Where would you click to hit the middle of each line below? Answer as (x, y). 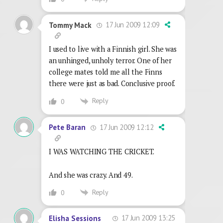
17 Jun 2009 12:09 (132, 25)
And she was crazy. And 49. (91, 175)
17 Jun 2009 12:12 (126, 127)
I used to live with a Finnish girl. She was (113, 49)
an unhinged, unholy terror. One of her (110, 61)
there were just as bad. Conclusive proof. (112, 84)
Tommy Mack (70, 25)
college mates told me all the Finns (106, 72)
